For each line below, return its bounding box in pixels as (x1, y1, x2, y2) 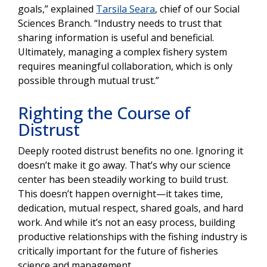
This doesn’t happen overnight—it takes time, (18, 187, 223, 200)
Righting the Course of (18, 101, 191, 124)
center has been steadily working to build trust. (18, 172, 228, 186)
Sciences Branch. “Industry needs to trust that (18, 16, 222, 30)
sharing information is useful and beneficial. (18, 30, 214, 44)
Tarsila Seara (96, 2, 155, 15)
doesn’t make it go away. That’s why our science (18, 158, 231, 172)
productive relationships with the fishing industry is (18, 229, 247, 243)
